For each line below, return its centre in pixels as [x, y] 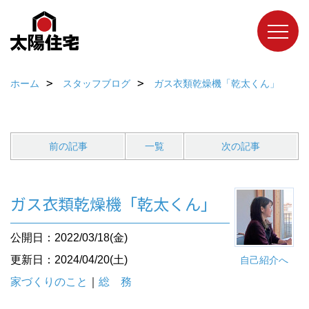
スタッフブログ [97, 83]
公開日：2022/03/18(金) [69, 238]
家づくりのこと [49, 282]
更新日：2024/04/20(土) [69, 260]
